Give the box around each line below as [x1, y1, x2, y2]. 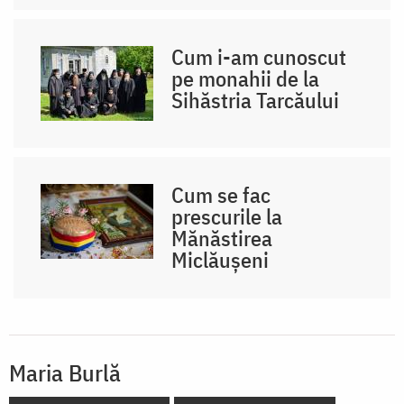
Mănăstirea [171, 224, 273, 253]
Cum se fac [171, 180, 271, 210]
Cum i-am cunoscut [171, 42, 347, 72]
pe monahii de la [171, 64, 320, 94]
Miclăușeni [171, 245, 270, 275]
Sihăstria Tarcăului [171, 86, 340, 115]
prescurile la [171, 202, 283, 232]
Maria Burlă [9, 357, 121, 389]
